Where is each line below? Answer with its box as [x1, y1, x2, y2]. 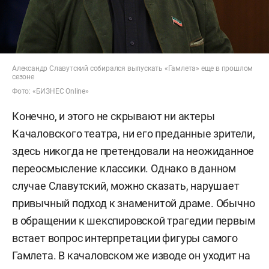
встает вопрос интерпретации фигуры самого [12, 232, 238, 245]
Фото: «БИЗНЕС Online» [12, 87, 89, 96]
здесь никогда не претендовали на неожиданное [12, 145, 255, 158]
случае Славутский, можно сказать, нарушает [12, 180, 240, 193]
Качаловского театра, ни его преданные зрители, [12, 127, 255, 141]
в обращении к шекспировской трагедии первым [12, 214, 255, 228]
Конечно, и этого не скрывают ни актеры [12, 110, 215, 123]
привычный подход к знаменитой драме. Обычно [12, 197, 255, 210]
